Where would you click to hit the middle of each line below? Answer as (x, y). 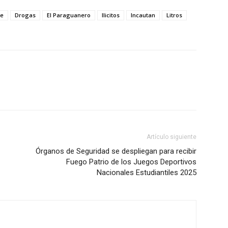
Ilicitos (111, 15)
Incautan (143, 15)
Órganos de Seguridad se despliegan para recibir (116, 151)
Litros (174, 15)
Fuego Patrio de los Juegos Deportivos (131, 162)
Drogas (25, 15)
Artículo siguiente (172, 137)
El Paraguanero (69, 15)
